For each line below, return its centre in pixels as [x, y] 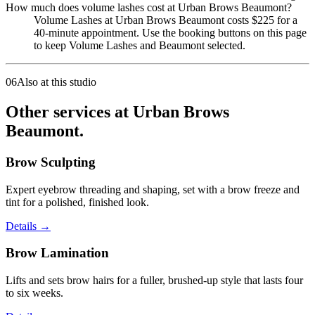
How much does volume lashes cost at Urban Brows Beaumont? [149, 8]
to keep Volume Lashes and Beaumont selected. [140, 46]
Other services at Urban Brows [117, 111]
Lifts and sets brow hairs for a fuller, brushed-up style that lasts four [154, 281]
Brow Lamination [57, 253]
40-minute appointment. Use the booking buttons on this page [170, 33]
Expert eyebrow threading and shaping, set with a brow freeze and [153, 189]
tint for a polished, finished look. [77, 202]
